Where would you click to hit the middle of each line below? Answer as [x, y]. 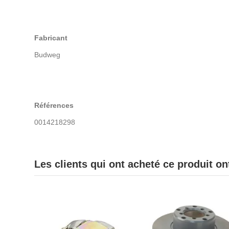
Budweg [47, 55]
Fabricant [51, 38]
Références [54, 106]
